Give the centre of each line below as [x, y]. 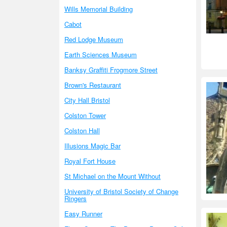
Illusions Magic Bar [92, 146]
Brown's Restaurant [93, 85]
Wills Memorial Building [99, 9]
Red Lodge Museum [94, 39]
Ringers [75, 198]
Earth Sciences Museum [101, 54]
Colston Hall [82, 130]
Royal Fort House [90, 161]
